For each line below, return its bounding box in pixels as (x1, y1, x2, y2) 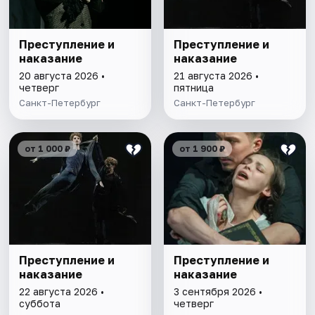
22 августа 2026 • (19, 285, 105, 298)
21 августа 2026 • (173, 70, 259, 82)
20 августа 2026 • (19, 70, 105, 82)
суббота (19, 297, 61, 310)
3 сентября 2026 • (173, 285, 262, 298)
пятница (173, 82, 214, 94)
